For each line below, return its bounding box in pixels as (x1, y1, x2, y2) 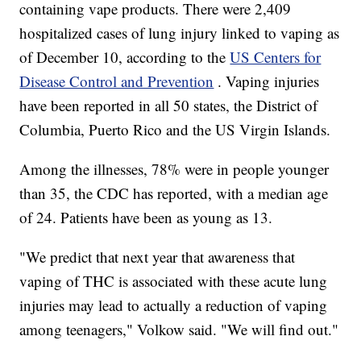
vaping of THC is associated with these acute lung (19, 271, 328, 292)
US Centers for (230, 47, 322, 68)
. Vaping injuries (218, 71, 320, 92)
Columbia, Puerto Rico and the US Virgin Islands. (19, 119, 331, 140)
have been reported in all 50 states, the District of (19, 95, 318, 116)
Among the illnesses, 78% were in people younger (19, 159, 330, 180)
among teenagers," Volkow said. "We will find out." (19, 319, 339, 340)
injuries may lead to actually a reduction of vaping (19, 295, 328, 316)
